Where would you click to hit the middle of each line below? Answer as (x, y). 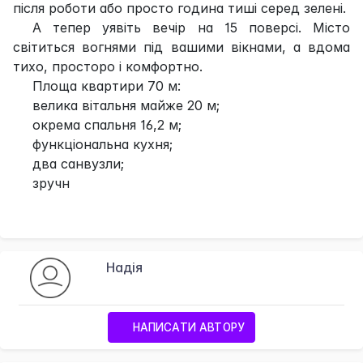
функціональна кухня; (102, 144)
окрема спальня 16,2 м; (107, 124)
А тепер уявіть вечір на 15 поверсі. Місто (191, 27)
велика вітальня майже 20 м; (126, 105)
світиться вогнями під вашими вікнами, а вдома (181, 47)
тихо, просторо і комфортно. (108, 66)
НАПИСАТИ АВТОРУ (187, 328)
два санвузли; (78, 163)
